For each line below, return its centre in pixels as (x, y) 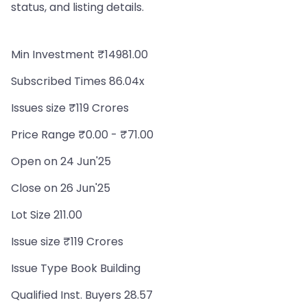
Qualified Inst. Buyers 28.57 (82, 295)
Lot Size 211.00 (47, 215)
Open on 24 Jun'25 (61, 161)
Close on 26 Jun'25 (61, 188)
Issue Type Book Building (76, 268)
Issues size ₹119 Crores (70, 108)
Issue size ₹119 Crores (67, 242)
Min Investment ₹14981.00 (79, 54)
